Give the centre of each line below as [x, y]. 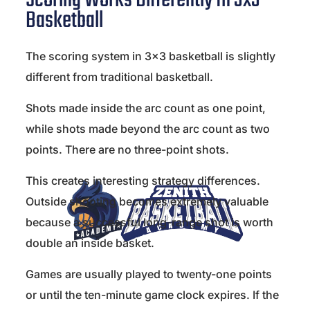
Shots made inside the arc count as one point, [146, 108]
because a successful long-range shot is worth [149, 222]
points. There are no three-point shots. [127, 150]
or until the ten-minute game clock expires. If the [152, 295]
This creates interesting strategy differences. [143, 181]
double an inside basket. [90, 243]
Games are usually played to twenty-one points [149, 274]
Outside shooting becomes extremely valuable [147, 202]
